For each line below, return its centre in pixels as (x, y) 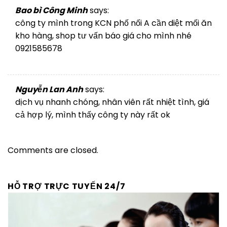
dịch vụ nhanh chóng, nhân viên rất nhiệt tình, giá (112, 102)
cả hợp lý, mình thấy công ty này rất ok (93, 115)
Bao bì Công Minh (51, 11)
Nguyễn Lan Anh (49, 89)
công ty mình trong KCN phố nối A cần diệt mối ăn (113, 23)
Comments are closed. (53, 150)
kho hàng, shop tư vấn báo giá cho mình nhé (103, 36)
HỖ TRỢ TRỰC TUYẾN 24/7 (67, 186)
